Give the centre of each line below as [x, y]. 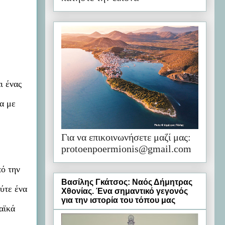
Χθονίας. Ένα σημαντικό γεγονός [125, 191]
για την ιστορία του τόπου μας [118, 200]
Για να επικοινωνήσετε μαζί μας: [126, 137]
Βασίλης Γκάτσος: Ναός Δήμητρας [127, 182]
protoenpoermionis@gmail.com [126, 148]
